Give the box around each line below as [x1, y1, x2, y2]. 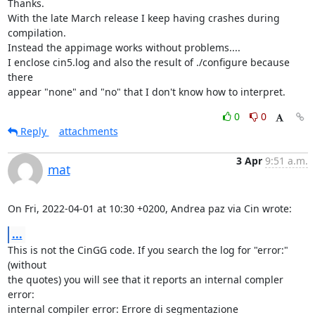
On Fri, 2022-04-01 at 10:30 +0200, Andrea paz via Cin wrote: [7, 201, 292, 215]
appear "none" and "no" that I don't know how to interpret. [7, 84, 285, 98]
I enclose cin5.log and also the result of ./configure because [7, 55, 290, 69]
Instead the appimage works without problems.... [7, 40, 240, 54]
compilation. [7, 25, 66, 39]
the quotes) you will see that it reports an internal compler [7, 272, 283, 286]
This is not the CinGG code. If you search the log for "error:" [7, 243, 288, 257]
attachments [58, 124, 118, 138]
